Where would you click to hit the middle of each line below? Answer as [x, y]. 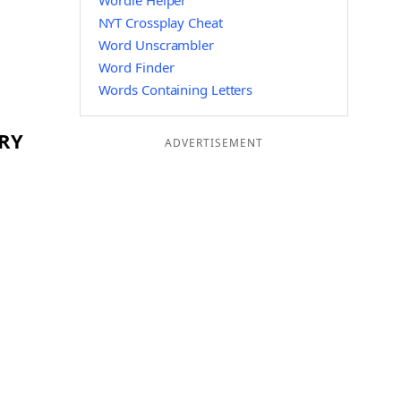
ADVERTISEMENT [213, 143]
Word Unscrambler [156, 45]
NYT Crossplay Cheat [160, 22]
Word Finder [136, 67]
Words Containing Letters [175, 90]
